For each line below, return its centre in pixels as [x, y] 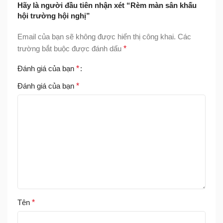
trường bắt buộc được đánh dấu [70, 49]
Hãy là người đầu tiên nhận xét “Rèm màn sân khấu [107, 5]
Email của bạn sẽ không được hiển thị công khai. [97, 37]
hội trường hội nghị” [54, 16]
